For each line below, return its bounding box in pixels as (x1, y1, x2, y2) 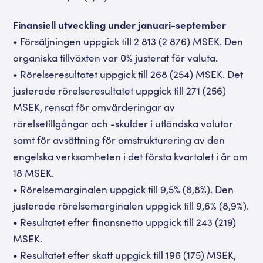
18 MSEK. (13, 166, 55, 180)
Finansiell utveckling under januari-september (13, 18, 227, 32)
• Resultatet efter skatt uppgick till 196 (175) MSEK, (13, 248, 237, 262)
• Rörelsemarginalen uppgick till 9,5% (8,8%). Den (13, 182, 234, 196)
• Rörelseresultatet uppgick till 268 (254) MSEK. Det (13, 67, 244, 81)
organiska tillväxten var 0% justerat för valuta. (13, 50, 218, 65)
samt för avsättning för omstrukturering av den (13, 133, 225, 147)
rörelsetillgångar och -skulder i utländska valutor (13, 116, 234, 130)
